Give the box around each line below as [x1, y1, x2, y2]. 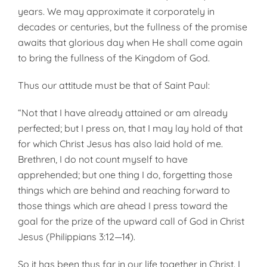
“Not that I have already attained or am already [18, 107, 228, 119]
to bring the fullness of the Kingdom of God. [18, 52, 210, 64]
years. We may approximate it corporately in [18, 5, 215, 17]
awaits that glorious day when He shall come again [18, 36, 243, 48]
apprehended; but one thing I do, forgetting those [18, 169, 232, 181]
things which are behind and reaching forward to [18, 184, 230, 196]
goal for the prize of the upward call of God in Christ [18, 215, 244, 227]
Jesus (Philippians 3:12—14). [18, 231, 135, 243]
